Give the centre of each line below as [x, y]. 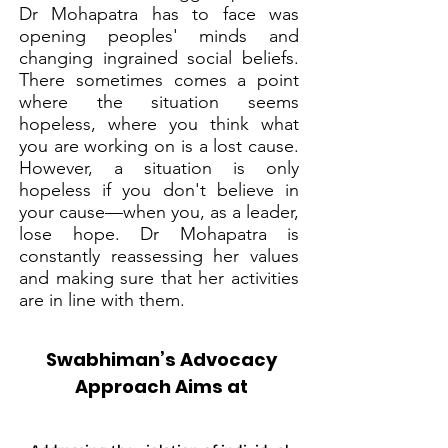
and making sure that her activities [159, 278]
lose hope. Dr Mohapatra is [159, 234]
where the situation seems [159, 102]
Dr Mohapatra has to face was [159, 14]
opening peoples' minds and [159, 36]
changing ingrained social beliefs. [159, 58]
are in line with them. [102, 300]
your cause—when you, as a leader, [159, 212]
